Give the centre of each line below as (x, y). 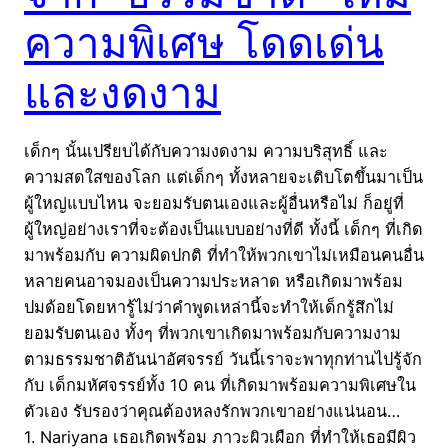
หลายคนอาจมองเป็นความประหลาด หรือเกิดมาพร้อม (213, 281)
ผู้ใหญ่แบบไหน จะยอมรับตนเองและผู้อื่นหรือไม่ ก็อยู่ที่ (214, 203)
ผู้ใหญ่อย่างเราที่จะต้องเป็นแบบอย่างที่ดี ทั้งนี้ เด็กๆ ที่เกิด (223, 229)
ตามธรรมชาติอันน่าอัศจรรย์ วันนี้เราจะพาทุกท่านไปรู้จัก (223, 359)
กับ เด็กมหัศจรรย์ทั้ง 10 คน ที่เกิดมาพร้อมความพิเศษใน (220, 385)
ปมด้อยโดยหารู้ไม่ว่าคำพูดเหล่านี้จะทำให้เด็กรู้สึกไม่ (209, 307)
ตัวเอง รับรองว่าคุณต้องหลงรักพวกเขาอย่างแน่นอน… (217, 411)
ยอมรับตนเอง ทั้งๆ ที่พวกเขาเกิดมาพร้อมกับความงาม (212, 333)
